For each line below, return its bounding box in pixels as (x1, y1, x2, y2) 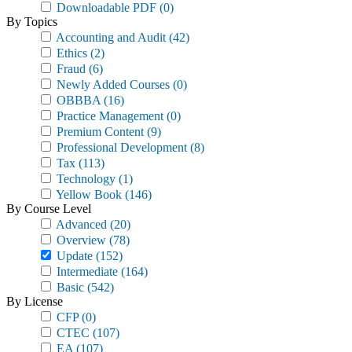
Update (53, 249, 93, 262)
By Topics (6, 15, 57, 28)
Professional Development (53, 141, 187, 154)
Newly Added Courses (53, 78, 170, 91)
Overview (53, 233, 106, 247)
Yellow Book (53, 188, 122, 201)
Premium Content (53, 125, 144, 138)
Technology (53, 172, 115, 185)
